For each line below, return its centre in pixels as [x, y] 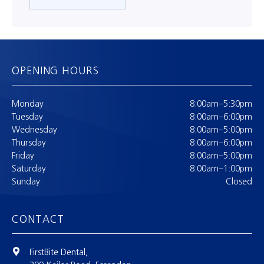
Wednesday [34, 130]
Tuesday [27, 117]
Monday [28, 104]
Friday [23, 156]
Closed [239, 181]
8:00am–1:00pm [221, 169]
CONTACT [38, 219]
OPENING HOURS [55, 71]
